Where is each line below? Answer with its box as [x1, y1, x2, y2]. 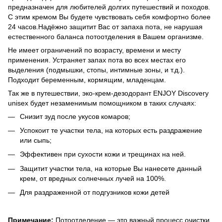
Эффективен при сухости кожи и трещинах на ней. [20, 150, 186, 159]
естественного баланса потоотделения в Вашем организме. [8, 32, 204, 41]
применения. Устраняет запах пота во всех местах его [8, 55, 186, 64]
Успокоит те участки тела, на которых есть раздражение [20, 126, 202, 134]
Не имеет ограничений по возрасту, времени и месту [8, 46, 181, 54]
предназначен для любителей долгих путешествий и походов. [8, 2, 210, 11]
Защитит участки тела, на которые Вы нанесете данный [20, 164, 202, 172]
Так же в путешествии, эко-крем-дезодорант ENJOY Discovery [8, 89, 209, 97]
